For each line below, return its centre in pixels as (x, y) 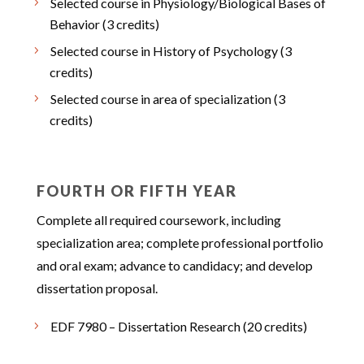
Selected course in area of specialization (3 (167, 99)
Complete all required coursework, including (158, 220)
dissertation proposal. (97, 288)
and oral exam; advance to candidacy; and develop (174, 265)
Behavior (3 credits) (104, 24)
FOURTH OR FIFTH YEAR (136, 191)
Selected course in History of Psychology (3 (171, 51)
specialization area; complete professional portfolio (180, 243)
